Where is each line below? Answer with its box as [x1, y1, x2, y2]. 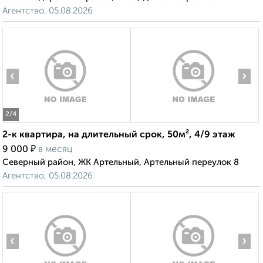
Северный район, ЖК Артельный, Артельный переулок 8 [2, 158, 239, 167]
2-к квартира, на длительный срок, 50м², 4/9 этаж [2, 130, 235, 140]
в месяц [38, 145, 73, 155]
